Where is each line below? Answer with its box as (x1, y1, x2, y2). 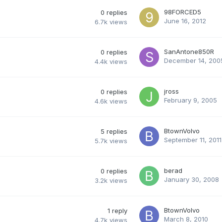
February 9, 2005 (164, 96, 217, 104)
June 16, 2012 (164, 16, 206, 25)
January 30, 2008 (164, 175, 219, 183)
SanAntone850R (164, 47, 214, 55)
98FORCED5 (164, 7, 201, 16)
